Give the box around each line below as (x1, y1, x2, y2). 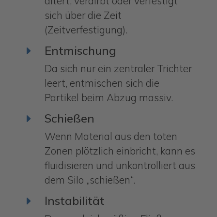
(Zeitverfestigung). (44, 23, 127, 36)
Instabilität (44, 193, 105, 208)
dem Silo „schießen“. (44, 173, 135, 186)
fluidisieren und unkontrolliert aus (44, 159, 195, 172)
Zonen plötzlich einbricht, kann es (44, 144, 195, 157)
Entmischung (44, 43, 116, 58)
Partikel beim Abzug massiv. (44, 91, 173, 104)
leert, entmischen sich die (44, 77, 159, 90)
